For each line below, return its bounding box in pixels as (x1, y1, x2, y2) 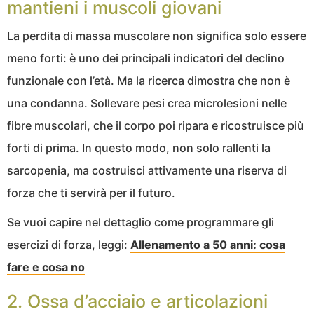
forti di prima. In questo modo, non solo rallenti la (7, 141, 271, 156)
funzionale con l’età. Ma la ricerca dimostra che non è (7, 74, 290, 88)
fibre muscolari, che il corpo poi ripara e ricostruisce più (7, 118, 304, 133)
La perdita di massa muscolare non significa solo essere (7, 29, 306, 43)
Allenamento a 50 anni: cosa (130, 238, 285, 252)
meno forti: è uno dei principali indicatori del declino (7, 51, 285, 66)
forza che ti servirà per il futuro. (7, 186, 175, 200)
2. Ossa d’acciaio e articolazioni (7, 291, 268, 313)
